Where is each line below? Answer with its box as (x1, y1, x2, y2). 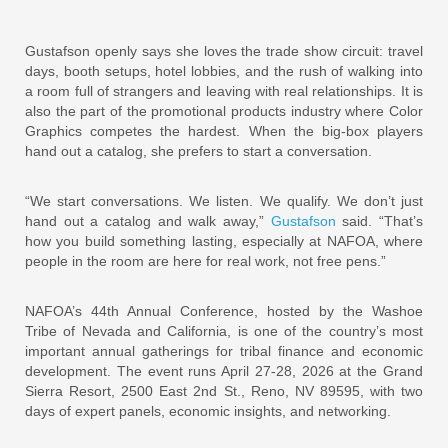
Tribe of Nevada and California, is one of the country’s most (25, 322, 423, 339)
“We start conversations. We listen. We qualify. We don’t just (25, 192, 423, 209)
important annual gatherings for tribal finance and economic (25, 342, 423, 359)
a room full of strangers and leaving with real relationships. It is (25, 82, 423, 99)
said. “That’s (335, 212, 424, 229)
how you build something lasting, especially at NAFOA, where (25, 232, 423, 249)
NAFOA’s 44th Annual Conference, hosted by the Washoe (25, 302, 423, 319)
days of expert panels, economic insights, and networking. (25, 402, 391, 419)
